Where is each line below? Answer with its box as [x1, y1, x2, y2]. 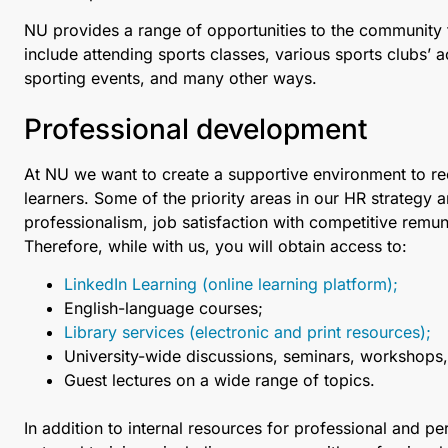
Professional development [24, 111, 368, 146]
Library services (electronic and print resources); [64, 322, 431, 343]
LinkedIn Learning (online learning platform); [64, 274, 398, 295]
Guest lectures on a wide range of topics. [64, 370, 375, 391]
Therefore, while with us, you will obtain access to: [24, 235, 407, 256]
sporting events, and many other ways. [24, 68, 317, 89]
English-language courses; [64, 298, 263, 319]
